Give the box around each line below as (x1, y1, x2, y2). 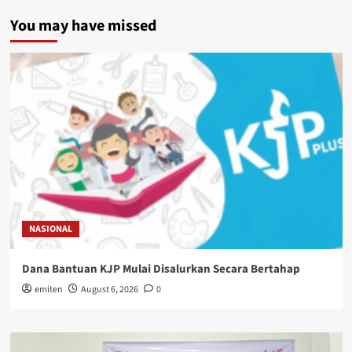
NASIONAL (28, 222, 72, 236)
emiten (34, 283, 63, 297)
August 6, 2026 (80, 283, 138, 297)
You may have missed (9, 15, 156, 38)
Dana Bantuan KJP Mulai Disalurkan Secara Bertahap (21, 261, 300, 278)
